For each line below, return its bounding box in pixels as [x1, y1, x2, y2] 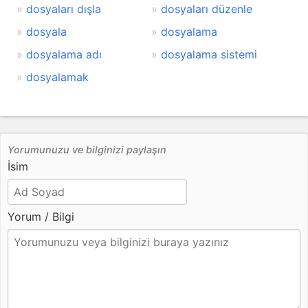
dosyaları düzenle [160, 2, 252, 16]
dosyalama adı [26, 47, 102, 62]
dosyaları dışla [26, 2, 101, 16]
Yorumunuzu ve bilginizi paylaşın [8, 144, 166, 156]
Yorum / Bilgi [8, 210, 74, 224]
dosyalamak [26, 70, 89, 85]
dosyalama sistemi [160, 47, 257, 62]
